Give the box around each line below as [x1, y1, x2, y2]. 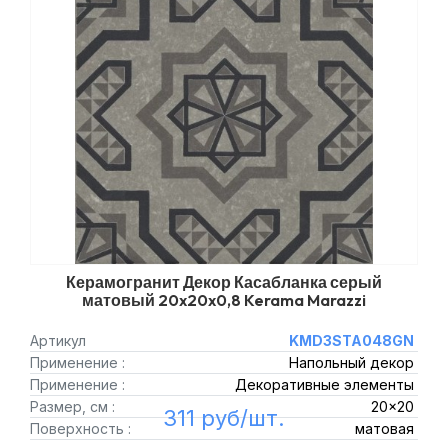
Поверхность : [30, 420, 131, 437]
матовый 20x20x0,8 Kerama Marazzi [82, 290, 366, 310]
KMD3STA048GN [288, 332, 414, 349]
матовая [354, 420, 414, 437]
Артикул [30, 332, 86, 349]
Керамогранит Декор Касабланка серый [66, 272, 382, 292]
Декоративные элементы [234, 376, 414, 393]
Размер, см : [30, 398, 115, 415]
